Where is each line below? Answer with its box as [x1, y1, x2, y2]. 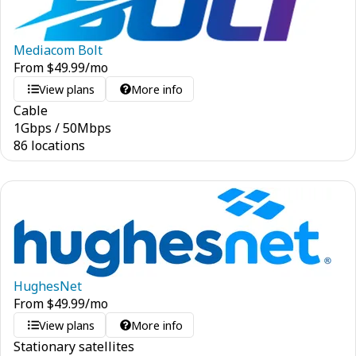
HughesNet [14, 277, 82, 295]
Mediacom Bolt [14, 41, 103, 59]
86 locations [14, 137, 85, 154]
